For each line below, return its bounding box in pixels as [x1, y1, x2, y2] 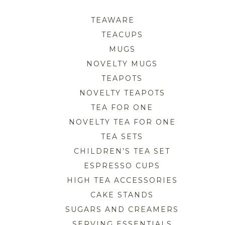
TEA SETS [101, 132, 144, 141]
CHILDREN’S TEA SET [74, 146, 171, 156]
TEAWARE [90, 15, 135, 25]
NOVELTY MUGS [86, 59, 158, 68]
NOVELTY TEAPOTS [79, 88, 165, 97]
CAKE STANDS [90, 190, 154, 199]
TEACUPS [101, 30, 143, 39]
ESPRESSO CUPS [84, 161, 161, 170]
